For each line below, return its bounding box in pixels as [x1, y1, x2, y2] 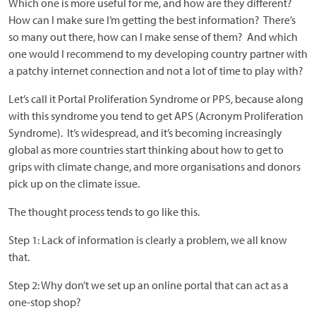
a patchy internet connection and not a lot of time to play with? [8, 63, 303, 78]
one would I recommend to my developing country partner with [8, 47, 308, 61]
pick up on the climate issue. [8, 176, 140, 190]
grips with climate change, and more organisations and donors [8, 159, 300, 174]
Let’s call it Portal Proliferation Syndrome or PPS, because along [8, 92, 303, 106]
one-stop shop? [8, 295, 81, 309]
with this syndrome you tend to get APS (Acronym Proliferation [8, 109, 303, 123]
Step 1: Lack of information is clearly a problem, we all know [8, 233, 287, 247]
